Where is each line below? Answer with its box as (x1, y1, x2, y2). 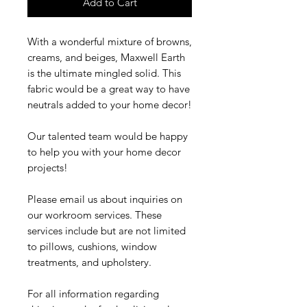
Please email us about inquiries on (27, 193, 182, 206)
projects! (27, 161, 68, 175)
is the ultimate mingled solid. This (27, 66, 181, 80)
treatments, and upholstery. (27, 256, 151, 269)
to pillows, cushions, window (27, 240, 157, 254)
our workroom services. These (27, 208, 162, 222)
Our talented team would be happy (27, 130, 188, 143)
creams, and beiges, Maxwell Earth (27, 51, 185, 64)
